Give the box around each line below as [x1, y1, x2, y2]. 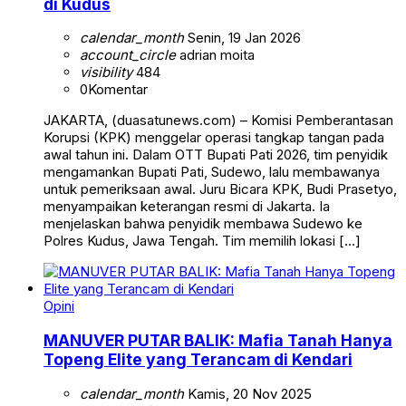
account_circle [80, 46, 176, 64]
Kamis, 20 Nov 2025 [184, 384, 312, 402]
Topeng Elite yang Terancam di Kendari [43, 350, 353, 370]
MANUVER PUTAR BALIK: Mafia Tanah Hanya [43, 331, 392, 351]
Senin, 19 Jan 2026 [184, 29, 301, 47]
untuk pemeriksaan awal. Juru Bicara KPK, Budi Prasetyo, [43, 180, 397, 198]
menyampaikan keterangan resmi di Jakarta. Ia [43, 198, 330, 216]
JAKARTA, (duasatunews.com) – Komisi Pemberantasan [43, 111, 393, 130]
